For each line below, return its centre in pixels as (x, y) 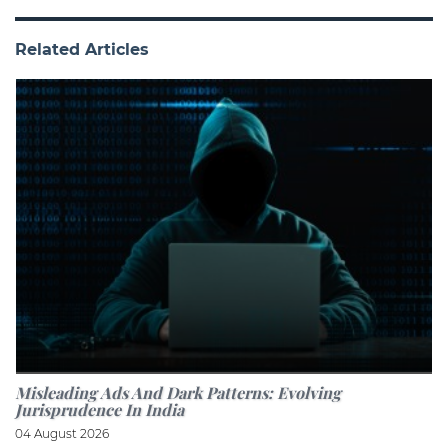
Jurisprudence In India (99, 409)
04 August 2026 (62, 433)
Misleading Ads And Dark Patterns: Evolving (178, 392)
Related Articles (82, 50)
